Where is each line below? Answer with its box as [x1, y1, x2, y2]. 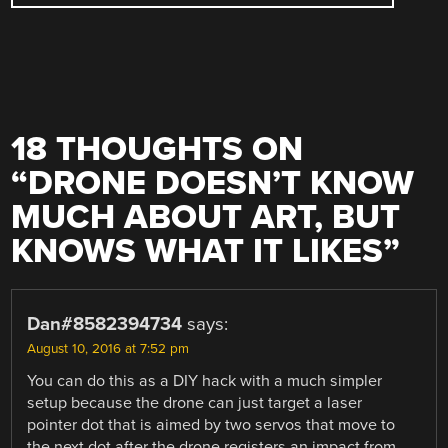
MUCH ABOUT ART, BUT [11, 196, 401, 238]
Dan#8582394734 [27, 312, 183, 335]
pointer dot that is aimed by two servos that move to [27, 414, 396, 435]
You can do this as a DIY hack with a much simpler [27, 370, 383, 391]
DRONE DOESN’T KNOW [28, 162, 415, 204]
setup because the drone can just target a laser [27, 392, 363, 413]
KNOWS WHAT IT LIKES [11, 230, 384, 272]
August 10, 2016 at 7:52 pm [27, 340, 190, 357]
